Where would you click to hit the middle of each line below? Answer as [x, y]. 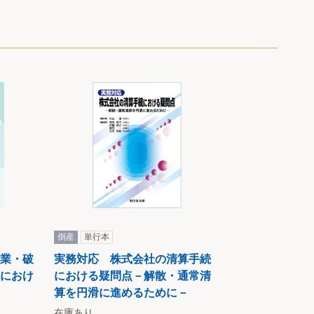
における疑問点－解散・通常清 [132, 276]
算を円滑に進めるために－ [121, 293]
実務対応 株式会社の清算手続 [132, 259]
